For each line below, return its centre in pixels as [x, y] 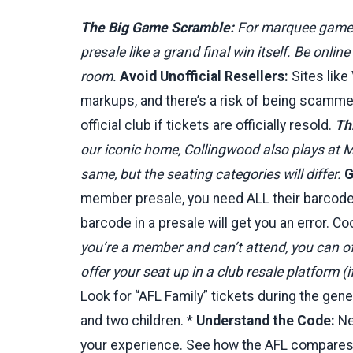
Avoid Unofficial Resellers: [204, 76]
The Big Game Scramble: [157, 27]
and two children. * [138, 320]
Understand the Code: [266, 320]
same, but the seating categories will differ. [212, 174]
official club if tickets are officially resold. [208, 125]
